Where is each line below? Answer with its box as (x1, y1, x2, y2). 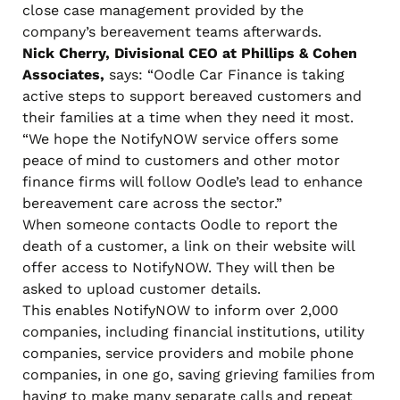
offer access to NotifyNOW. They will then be (22, 258, 335, 276)
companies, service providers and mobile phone (22, 344, 354, 362)
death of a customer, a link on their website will (22, 237, 354, 254)
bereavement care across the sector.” (22, 194, 282, 212)
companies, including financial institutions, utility (22, 322, 364, 340)
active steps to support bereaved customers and (22, 87, 362, 104)
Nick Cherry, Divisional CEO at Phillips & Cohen (22, 44, 357, 62)
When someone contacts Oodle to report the (22, 215, 337, 233)
